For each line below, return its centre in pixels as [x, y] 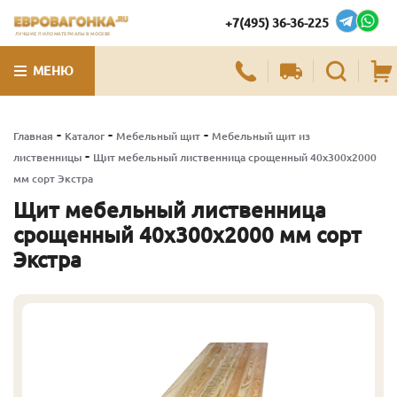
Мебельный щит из [261, 136]
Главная [33, 136]
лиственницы [47, 157]
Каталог [85, 136]
